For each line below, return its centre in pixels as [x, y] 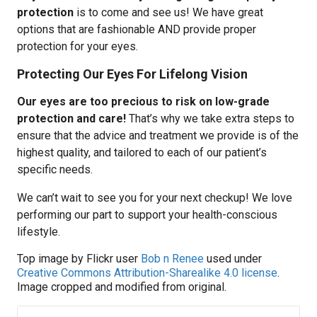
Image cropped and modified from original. [122, 287]
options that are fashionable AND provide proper [137, 29]
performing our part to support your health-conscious [147, 215]
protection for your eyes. [77, 46]
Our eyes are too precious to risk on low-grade [143, 102]
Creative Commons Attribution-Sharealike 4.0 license [147, 273]
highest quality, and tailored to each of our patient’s [142, 152]
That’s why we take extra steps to [210, 119]
